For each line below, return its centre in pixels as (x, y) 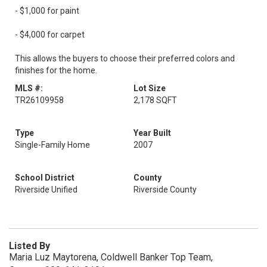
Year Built (152, 133)
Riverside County (165, 190)
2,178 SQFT (155, 100)
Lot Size (150, 88)
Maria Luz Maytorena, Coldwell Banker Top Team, (111, 257)
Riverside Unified (46, 190)
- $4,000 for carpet (50, 35)
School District (45, 178)
